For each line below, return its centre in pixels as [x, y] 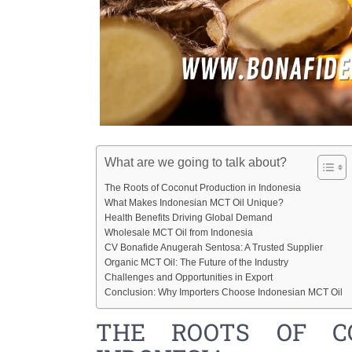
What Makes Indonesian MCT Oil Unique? [194, 202]
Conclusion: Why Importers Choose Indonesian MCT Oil [224, 291]
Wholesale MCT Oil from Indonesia [179, 232]
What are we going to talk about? [196, 162]
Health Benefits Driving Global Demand [189, 217]
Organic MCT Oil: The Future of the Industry [196, 262]
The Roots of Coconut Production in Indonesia [203, 187]
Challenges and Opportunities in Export [189, 277]
